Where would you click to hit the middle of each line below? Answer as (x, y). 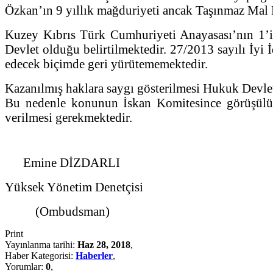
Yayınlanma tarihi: (41, 244)
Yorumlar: (25, 266)
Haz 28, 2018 (104, 244)
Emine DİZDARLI (62, 162)
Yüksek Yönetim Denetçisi (74, 186)
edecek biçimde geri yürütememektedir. (106, 63)
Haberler (94, 255)
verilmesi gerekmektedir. (69, 117)
